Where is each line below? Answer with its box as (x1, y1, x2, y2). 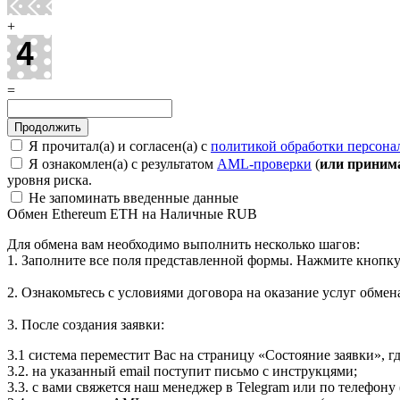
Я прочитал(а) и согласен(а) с (25, 137, 211, 154)
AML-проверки (217, 155, 312, 171)
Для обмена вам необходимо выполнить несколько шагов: (7, 236, 360, 252)
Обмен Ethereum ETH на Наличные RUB (7, 205, 257, 221)
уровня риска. (7, 171, 92, 187)
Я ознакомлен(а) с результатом (25, 155, 217, 171)
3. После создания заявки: (7, 316, 164, 332)
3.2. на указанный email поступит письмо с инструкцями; (7, 362, 357, 379)
